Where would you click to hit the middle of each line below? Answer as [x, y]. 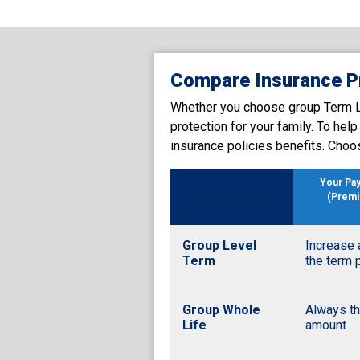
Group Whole [221, 309]
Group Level [219, 245]
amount [326, 325]
